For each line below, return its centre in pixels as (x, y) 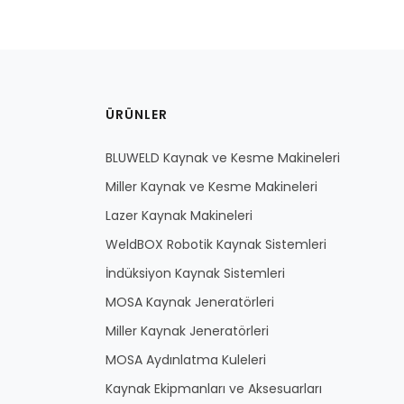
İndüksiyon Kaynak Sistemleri (195, 273)
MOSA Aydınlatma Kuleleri (186, 359)
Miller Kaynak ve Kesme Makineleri (211, 186)
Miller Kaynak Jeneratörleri (187, 331)
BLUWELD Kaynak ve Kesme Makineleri (223, 157)
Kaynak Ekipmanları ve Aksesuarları (214, 388)
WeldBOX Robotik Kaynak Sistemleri (216, 244)
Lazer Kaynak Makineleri (179, 215)
